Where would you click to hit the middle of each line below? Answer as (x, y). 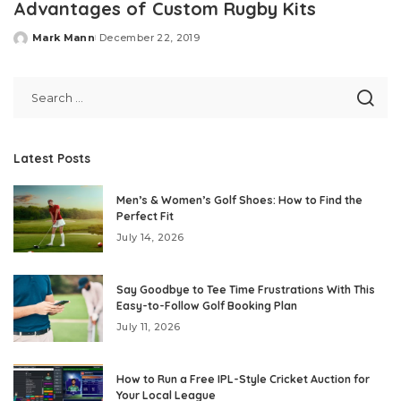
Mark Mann (64, 38)
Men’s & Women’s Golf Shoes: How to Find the (239, 200)
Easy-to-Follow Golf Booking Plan (207, 306)
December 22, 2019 (149, 38)
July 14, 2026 (150, 238)
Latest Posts (52, 158)
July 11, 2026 (149, 327)
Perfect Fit (145, 217)
